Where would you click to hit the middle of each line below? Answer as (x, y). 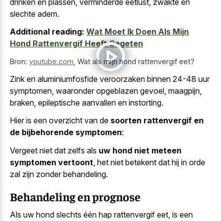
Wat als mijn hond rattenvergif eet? (136, 62)
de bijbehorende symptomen (66, 132)
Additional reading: (47, 32)
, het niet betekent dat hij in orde (149, 162)
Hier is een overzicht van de (60, 121)
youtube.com (51, 62)
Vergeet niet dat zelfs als (54, 150)
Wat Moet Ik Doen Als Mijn (138, 32)
